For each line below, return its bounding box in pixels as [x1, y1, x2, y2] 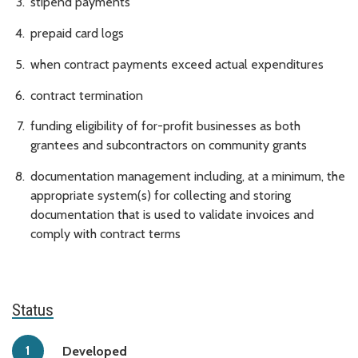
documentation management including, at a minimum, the [30, 169, 345, 185]
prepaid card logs [30, 25, 124, 41]
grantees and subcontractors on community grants [30, 137, 307, 153]
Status [12, 300, 54, 320]
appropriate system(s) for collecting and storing [30, 188, 291, 204]
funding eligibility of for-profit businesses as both [30, 118, 300, 134]
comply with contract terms [30, 226, 181, 242]
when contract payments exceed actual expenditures [30, 56, 324, 72]
